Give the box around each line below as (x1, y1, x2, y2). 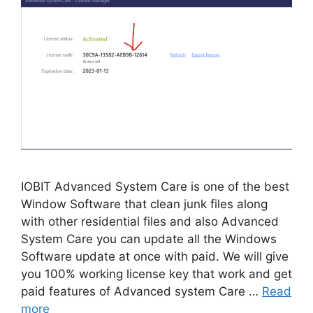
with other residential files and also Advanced (21, 214, 279, 229)
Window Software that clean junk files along (21, 197, 268, 212)
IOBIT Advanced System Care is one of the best (21, 180, 289, 194)
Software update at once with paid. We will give (21, 249, 289, 264)
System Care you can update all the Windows (21, 232, 277, 247)
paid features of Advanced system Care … (21, 284, 262, 299)
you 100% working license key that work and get (21, 267, 292, 282)
